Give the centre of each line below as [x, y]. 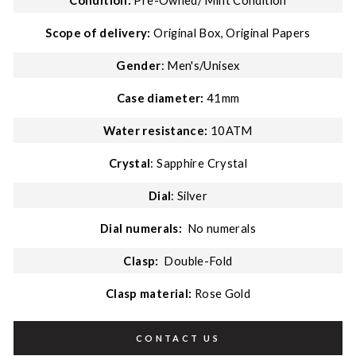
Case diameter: [160, 98]
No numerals [219, 228]
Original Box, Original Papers [230, 33]
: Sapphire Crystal [199, 163]
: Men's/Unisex [200, 65]
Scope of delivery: [98, 33]
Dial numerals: [141, 228]
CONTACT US [178, 338]
